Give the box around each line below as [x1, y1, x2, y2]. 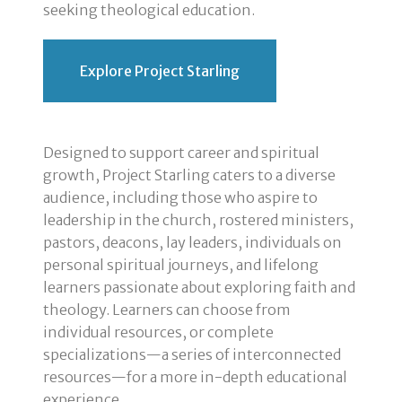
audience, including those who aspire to [43, 188, 319, 206]
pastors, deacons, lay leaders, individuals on [43, 232, 343, 251]
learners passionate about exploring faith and [43, 277, 356, 296]
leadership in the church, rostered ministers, [43, 210, 354, 229]
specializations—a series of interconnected [43, 345, 342, 363]
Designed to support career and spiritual [43, 143, 320, 162]
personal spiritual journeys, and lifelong [43, 255, 319, 274]
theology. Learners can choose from [43, 300, 292, 319]
